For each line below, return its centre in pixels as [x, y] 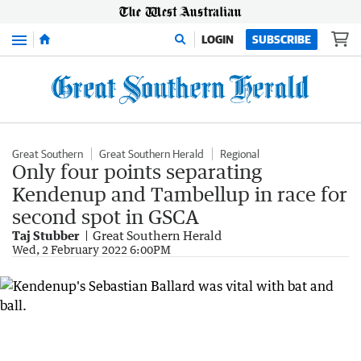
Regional [240, 154]
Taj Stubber [46, 235]
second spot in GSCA [106, 216]
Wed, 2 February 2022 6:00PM [91, 249]
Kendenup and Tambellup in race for [180, 194]
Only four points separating [137, 171]
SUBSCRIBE [282, 39]
